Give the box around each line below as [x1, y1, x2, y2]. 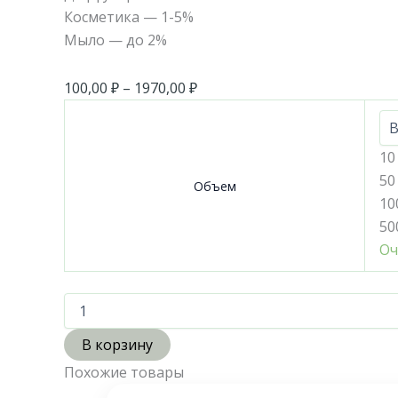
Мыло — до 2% [64, 29, 167, 50]
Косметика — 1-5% [64, 6, 194, 27]
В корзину [82, 334, 153, 354]
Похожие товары [64, 362, 184, 382]
